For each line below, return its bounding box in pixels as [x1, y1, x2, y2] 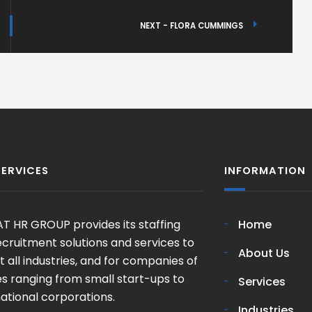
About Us [237, 245, 290, 261]
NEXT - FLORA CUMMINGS [140, 20, 243, 31]
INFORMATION [224, 164, 306, 178]
